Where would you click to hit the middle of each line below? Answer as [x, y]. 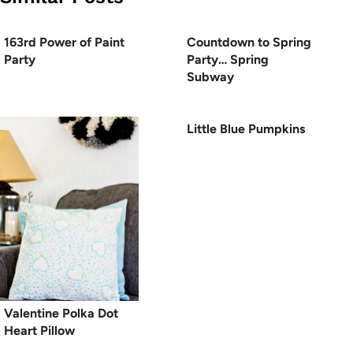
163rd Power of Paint [64, 43]
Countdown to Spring [249, 43]
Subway [210, 77]
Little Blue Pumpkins [246, 129]
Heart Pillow [39, 331]
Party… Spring [228, 60]
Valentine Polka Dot [61, 314]
